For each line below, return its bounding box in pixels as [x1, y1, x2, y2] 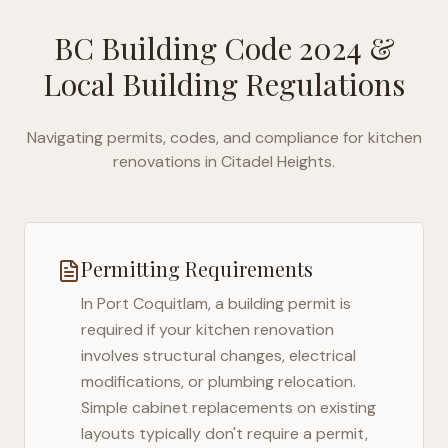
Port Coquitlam [97, 293, 208, 314]
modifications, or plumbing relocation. [81, 371, 356, 392]
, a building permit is [208, 293, 351, 314]
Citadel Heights [221, 151, 332, 172]
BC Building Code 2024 [53, 28, 362, 68]
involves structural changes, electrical [81, 345, 356, 366]
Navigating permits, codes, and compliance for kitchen [26, 127, 422, 148]
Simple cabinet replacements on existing [81, 397, 376, 418]
